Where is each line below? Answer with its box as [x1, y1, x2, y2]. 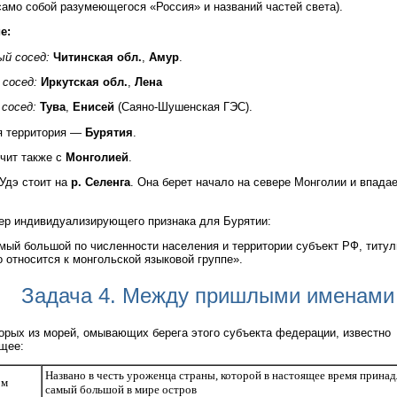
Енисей [73, 100, 114, 114]
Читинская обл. [53, 50, 142, 64]
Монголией [66, 151, 128, 165]
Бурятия [85, 125, 133, 139]
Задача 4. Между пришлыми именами [20, 284, 394, 308]
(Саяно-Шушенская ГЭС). [114, 100, 253, 114]
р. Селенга [71, 175, 130, 190]
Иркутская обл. [41, 75, 128, 90]
